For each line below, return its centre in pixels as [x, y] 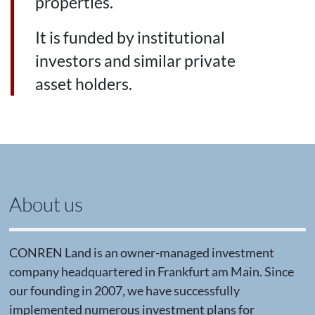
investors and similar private [136, 61]
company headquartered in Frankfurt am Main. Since [151, 272]
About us [46, 204]
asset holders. [84, 84]
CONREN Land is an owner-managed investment [141, 253]
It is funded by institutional [130, 38]
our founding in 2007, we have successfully [124, 291]
